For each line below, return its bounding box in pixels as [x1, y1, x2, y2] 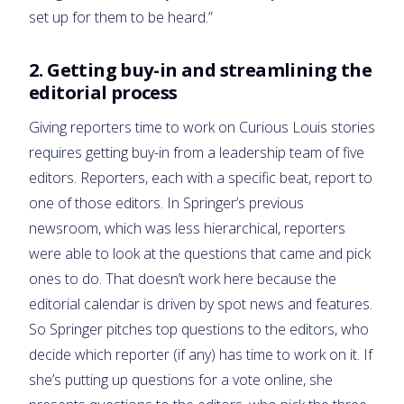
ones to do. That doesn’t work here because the [29, 268, 336, 289]
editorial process [29, 78, 178, 105]
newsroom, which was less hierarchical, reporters [29, 217, 345, 238]
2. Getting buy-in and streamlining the [29, 56, 372, 82]
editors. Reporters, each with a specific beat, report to [29, 167, 372, 188]
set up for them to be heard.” [29, 6, 213, 27]
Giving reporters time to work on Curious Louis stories [29, 116, 375, 137]
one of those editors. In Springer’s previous [29, 192, 304, 213]
